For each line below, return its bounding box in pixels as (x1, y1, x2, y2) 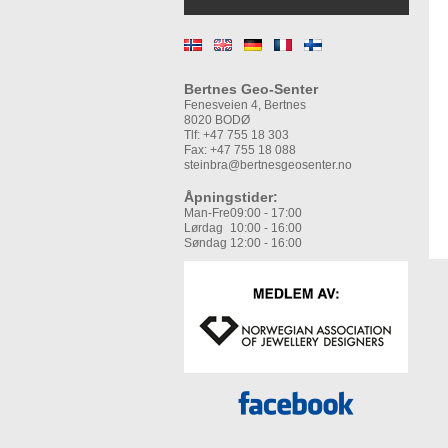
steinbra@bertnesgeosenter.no (184, 158, 352, 172)
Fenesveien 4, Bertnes (184, 98, 306, 112)
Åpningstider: (184, 189, 282, 205)
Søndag (184, 236, 227, 250)
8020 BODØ (184, 113, 250, 127)
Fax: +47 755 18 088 (184, 143, 296, 157)
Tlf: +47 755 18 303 (184, 128, 289, 142)
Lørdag (184, 221, 223, 235)
